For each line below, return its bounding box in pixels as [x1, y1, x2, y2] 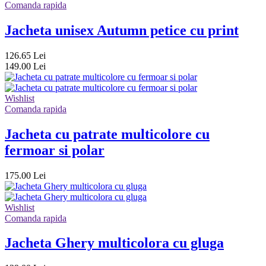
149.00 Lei [5, 61, 46, 71]
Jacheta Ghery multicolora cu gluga [5, 235, 224, 251]
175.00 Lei [5, 170, 46, 180]
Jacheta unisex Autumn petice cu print [5, 22, 239, 38]
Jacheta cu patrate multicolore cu [5, 126, 210, 142]
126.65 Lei [5, 50, 46, 61]
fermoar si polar [5, 142, 104, 158]
